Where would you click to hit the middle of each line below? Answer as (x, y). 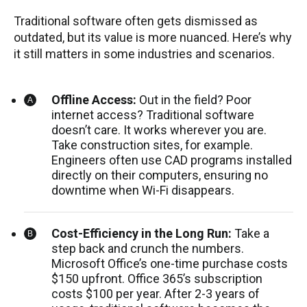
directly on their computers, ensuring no (160, 175)
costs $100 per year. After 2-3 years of (156, 294)
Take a (250, 234)
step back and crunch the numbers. (148, 249)
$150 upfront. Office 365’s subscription (157, 279)
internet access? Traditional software (153, 115)
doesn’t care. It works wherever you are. (159, 130)
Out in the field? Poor (194, 100)
